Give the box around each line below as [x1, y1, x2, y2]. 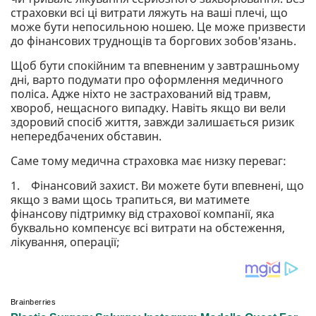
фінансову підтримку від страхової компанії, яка [11, 205, 274, 221]
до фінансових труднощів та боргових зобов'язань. [11, 32, 296, 49]
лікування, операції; [11, 233, 120, 250]
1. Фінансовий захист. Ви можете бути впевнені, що [11, 177, 304, 193]
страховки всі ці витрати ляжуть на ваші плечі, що [11, 4, 288, 20]
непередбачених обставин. [11, 128, 162, 144]
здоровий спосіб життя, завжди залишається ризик [11, 114, 294, 130]
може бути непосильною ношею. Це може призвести [11, 18, 305, 35]
